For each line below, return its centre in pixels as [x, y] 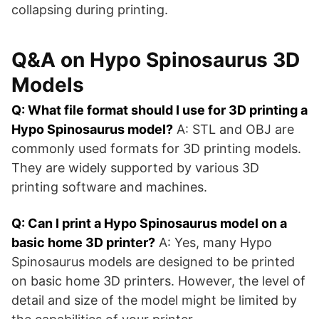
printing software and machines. [109, 187]
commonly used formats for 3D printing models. [156, 148]
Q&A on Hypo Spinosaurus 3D [156, 60]
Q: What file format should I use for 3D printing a [159, 110]
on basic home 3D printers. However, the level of [158, 281]
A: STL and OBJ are [234, 129]
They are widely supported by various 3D [135, 168]
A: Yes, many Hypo [214, 242]
